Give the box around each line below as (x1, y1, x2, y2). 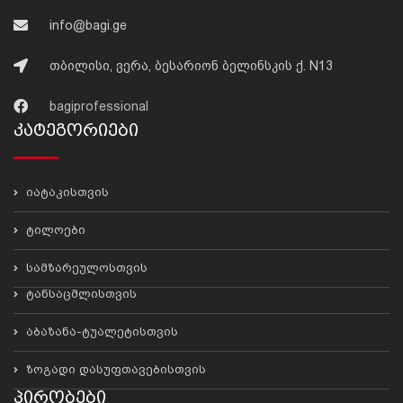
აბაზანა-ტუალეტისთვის (22, 325, 178, 338)
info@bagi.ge (49, 18, 127, 32)
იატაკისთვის (22, 185, 109, 199)
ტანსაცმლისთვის (22, 287, 137, 300)
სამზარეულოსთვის (22, 261, 148, 274)
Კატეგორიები (13, 121, 139, 140)
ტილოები (22, 223, 85, 237)
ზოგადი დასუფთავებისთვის (22, 363, 206, 376)
